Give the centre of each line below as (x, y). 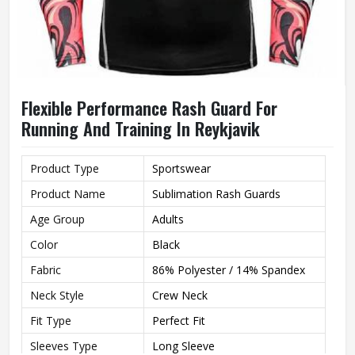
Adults (168, 219)
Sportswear (181, 168)
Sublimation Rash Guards (216, 194)
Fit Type (51, 321)
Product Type (65, 168)
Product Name (68, 194)
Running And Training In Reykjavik (141, 128)
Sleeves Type (64, 346)
